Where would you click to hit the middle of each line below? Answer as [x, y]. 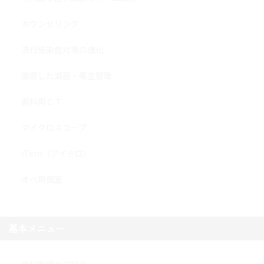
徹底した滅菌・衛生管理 [67, 75]
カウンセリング [50, 23]
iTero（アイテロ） [56, 153]
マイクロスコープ [54, 127]
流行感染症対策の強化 [62, 49]
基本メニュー [37, 228]
